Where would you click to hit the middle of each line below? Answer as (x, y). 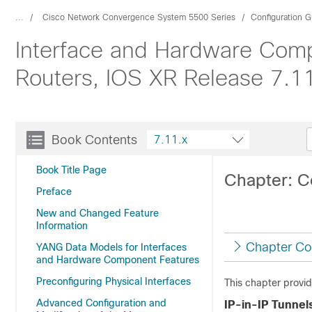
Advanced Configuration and (101, 303)
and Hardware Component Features (118, 260)
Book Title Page (71, 170)
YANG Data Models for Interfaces (111, 247)
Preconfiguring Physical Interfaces (114, 281)
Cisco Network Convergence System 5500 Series (139, 17)
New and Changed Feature (97, 213)
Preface (54, 192)
